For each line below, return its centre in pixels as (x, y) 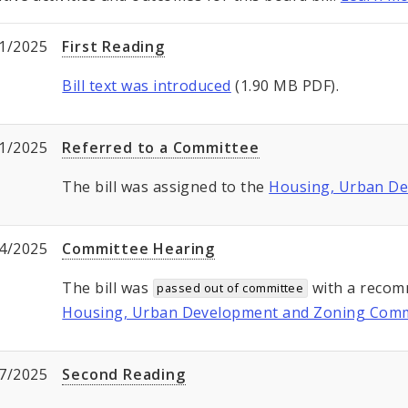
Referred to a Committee (161, 148)
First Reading (113, 47)
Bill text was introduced (147, 86)
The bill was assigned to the (166, 187)
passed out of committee (230, 288)
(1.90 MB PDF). (285, 86)
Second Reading (124, 375)
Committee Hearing (138, 249)
